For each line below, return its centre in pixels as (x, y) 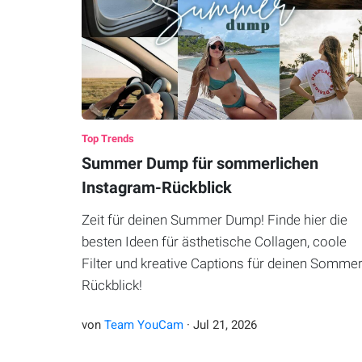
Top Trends (107, 139)
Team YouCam (143, 325)
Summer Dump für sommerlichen (200, 164)
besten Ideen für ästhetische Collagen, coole (214, 242)
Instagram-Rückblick (156, 188)
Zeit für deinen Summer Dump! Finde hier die (214, 220)
